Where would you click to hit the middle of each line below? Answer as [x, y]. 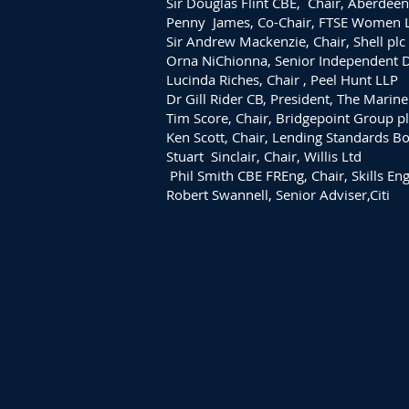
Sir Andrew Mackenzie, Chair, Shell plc [286, 41]
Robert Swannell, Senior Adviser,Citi [278, 194]
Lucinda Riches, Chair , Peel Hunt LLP [282, 79]
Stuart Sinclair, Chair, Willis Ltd [264, 156]
